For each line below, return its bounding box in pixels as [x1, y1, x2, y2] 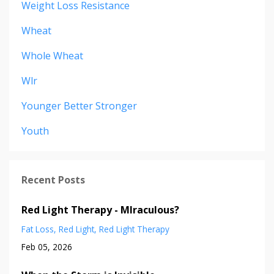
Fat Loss [21, 223, 54, 235]
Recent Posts [21, 172, 85, 187]
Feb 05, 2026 [21, 240, 72, 253]
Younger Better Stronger [21, 98, 137, 113]
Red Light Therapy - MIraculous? [21, 202, 179, 217]
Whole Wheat [21, 48, 83, 62]
